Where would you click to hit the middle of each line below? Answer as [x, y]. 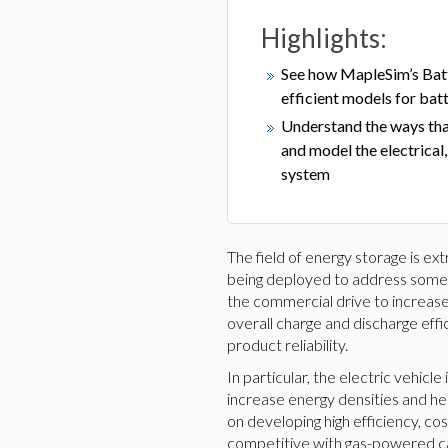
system [305, 173]
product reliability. [287, 344]
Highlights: [324, 38]
